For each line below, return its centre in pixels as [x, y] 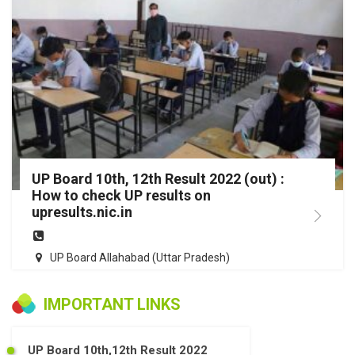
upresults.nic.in [82, 212]
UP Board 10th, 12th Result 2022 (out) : [158, 178]
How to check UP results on [121, 195]
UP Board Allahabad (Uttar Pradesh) [140, 257]
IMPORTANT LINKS [112, 304]
